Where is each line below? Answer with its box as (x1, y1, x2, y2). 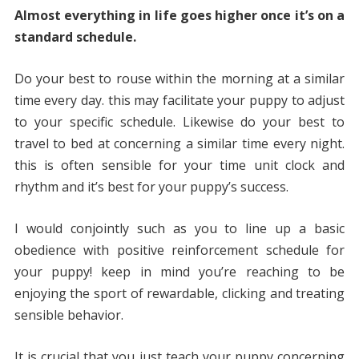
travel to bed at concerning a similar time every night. (14, 135, 345, 153)
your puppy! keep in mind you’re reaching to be (14, 263, 345, 281)
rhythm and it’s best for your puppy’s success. (14, 178, 288, 196)
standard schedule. (14, 28, 136, 46)
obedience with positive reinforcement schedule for (14, 241, 345, 260)
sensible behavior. (14, 306, 123, 325)
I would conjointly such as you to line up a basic (14, 220, 345, 238)
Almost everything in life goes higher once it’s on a (14, 6, 345, 25)
